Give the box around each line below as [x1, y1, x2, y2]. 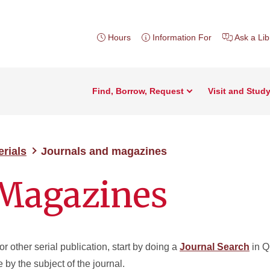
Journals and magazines [41, 145, 167, 157]
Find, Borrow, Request [92, 86, 184, 96]
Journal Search [180, 242, 250, 252]
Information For [152, 33, 212, 42]
